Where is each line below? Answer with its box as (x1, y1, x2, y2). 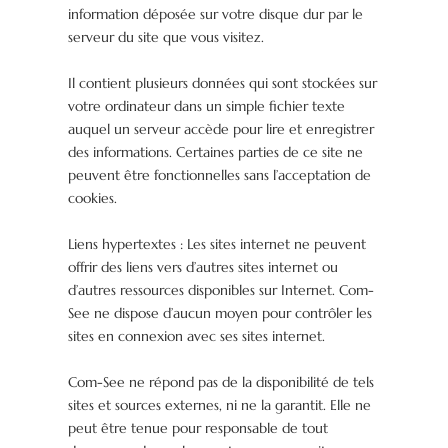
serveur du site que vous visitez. (68, 28, 265, 47)
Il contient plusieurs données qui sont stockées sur (68, 74, 378, 93)
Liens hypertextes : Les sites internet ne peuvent (68, 235, 367, 254)
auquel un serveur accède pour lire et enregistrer (68, 120, 375, 139)
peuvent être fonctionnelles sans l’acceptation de (68, 166, 372, 185)
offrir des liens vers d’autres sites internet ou (68, 258, 339, 277)
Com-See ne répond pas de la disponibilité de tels (68, 373, 375, 392)
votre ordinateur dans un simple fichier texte (68, 97, 346, 116)
